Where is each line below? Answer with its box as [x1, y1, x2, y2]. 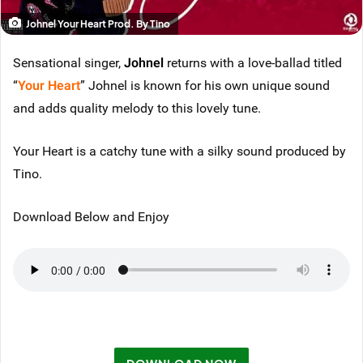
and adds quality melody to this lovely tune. [13, 99, 261, 117]
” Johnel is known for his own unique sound [80, 76, 330, 94]
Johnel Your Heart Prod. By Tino [24, 18, 170, 30]
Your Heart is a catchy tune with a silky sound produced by [13, 142, 346, 160]
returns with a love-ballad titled [164, 53, 342, 71]
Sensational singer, [13, 53, 124, 71]
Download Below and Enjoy [13, 207, 169, 225]
